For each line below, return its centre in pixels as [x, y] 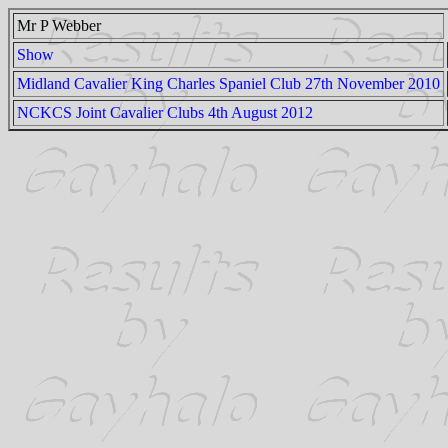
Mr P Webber [59, 25]
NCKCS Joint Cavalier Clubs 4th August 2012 [165, 112]
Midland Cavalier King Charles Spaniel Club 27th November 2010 [228, 83]
